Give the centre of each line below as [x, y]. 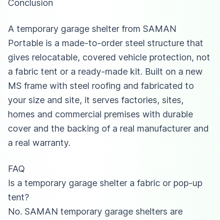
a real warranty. [39, 142]
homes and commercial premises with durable [100, 114]
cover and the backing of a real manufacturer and [108, 128]
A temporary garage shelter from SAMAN [92, 28]
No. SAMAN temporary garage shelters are [95, 211]
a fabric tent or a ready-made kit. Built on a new [105, 71]
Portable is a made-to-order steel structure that [106, 43]
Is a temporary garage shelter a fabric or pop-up [105, 183]
